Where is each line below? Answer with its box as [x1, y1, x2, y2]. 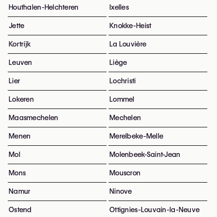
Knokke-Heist [109, 22, 152, 30]
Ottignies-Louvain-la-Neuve [109, 206, 200, 214]
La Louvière [109, 40, 147, 48]
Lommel [109, 95, 135, 103]
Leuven [9, 59, 32, 66]
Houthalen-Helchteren [9, 3, 79, 11]
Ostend [9, 206, 32, 214]
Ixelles [109, 3, 129, 11]
